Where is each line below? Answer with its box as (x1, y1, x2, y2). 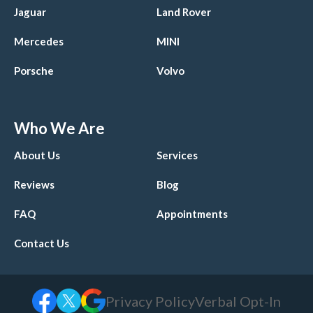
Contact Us (14, 237, 69, 250)
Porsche (14, 64, 54, 78)
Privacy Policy (105, 292, 195, 310)
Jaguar (14, 6, 46, 19)
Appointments (156, 208, 228, 221)
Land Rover (156, 6, 211, 19)
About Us (14, 149, 60, 162)
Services (156, 149, 198, 162)
